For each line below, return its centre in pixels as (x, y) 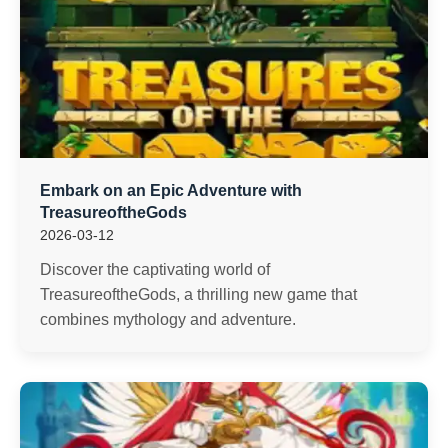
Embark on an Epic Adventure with (171, 190)
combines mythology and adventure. (168, 319)
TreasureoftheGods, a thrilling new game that (198, 294)
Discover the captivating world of (155, 269)
